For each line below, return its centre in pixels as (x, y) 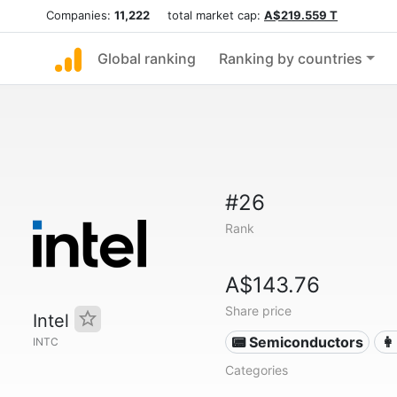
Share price (258, 311)
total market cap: (207, 15)
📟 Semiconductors (298, 342)
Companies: (80, 15)
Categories (256, 370)
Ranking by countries (291, 58)
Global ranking (147, 58)
